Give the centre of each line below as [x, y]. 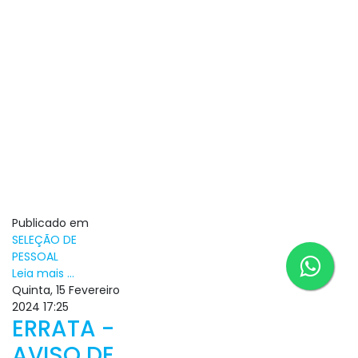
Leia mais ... [43, 273]
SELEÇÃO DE [44, 240]
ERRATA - [63, 329]
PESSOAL [35, 257]
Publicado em [50, 223]
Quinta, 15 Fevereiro [66, 290]
